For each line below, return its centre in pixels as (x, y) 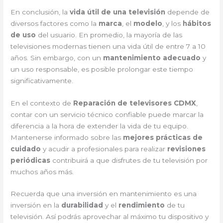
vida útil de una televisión (118, 12)
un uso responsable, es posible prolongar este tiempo (102, 69)
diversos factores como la (55, 23)
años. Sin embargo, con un (57, 57)
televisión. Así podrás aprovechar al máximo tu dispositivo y (110, 217)
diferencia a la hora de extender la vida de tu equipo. (100, 126)
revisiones (187, 149)
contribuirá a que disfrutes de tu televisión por (129, 160)
